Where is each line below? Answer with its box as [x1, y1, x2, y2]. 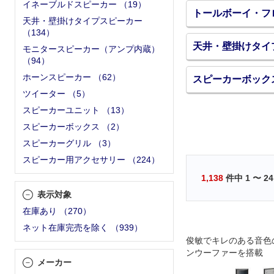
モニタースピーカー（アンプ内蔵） [23, 44, 160, 54]
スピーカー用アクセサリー [23, 155, 125, 165]
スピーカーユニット [23, 105, 100, 115]
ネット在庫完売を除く [23, 223, 108, 232]
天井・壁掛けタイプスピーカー [23, 16, 143, 26]
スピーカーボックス [23, 122, 100, 131]
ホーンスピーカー [23, 72, 91, 82]
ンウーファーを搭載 [186, 248, 263, 257]
